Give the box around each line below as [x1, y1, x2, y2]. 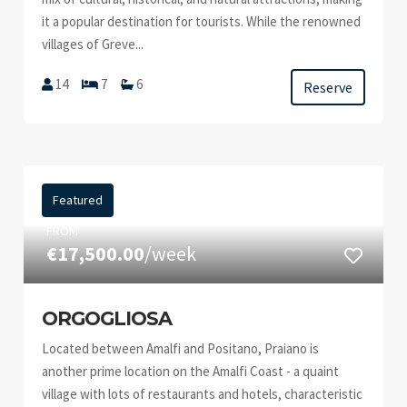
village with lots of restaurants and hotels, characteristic [42, 385, 363, 402]
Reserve [303, 78, 352, 96]
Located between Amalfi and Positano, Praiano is [42, 340, 320, 357]
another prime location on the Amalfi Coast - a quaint [42, 362, 340, 380]
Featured [53, 192, 104, 208]
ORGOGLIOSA [42, 307, 173, 330]
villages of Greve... [42, 35, 144, 53]
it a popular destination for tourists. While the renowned [42, 13, 362, 30]
